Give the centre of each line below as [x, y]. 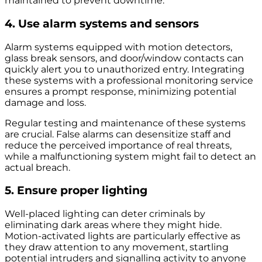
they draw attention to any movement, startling [117, 247]
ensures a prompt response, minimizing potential [120, 91]
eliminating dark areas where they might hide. [113, 225]
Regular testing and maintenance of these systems [125, 123]
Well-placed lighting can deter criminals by [105, 213]
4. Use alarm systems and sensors [102, 23]
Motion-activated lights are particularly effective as [123, 236]
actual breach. [37, 167]
